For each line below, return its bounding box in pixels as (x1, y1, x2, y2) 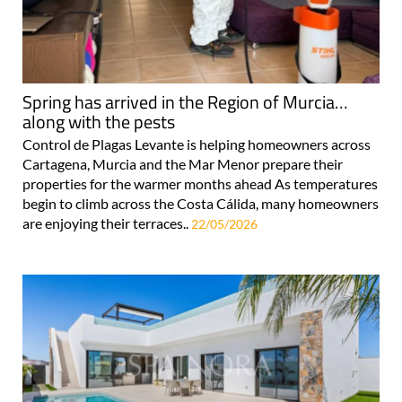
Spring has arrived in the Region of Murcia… (22, 87, 348, 116)
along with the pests (22, 107, 175, 135)
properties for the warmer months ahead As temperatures (22, 174, 378, 192)
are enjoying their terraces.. (22, 214, 191, 232)
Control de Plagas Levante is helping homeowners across (22, 135, 371, 153)
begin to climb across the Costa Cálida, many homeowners (22, 194, 379, 212)
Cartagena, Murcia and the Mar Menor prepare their (22, 154, 343, 172)
